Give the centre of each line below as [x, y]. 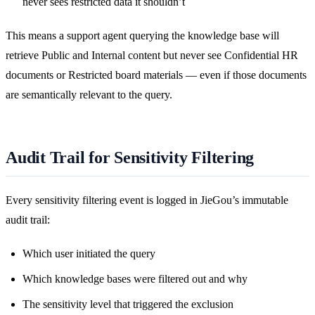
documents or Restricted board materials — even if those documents [156, 75]
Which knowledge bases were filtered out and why [135, 278]
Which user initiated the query [89, 253]
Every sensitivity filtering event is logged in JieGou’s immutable [147, 200]
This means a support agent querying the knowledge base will [142, 36]
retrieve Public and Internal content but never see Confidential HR [152, 56]
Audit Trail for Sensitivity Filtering [130, 158]
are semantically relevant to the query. [89, 95]
